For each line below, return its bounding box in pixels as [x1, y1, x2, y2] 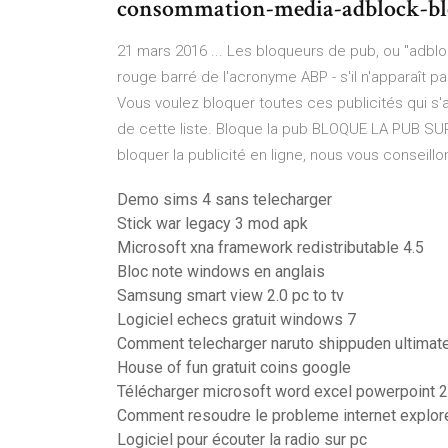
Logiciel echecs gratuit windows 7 [117, 310, 356, 329]
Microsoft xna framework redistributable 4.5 [117, 238, 424, 257]
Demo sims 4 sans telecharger [117, 190, 332, 209]
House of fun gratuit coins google [117, 358, 351, 377]
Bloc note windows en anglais [117, 262, 325, 281]
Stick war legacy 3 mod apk [117, 214, 308, 233]
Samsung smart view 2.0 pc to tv [117, 286, 344, 305]
